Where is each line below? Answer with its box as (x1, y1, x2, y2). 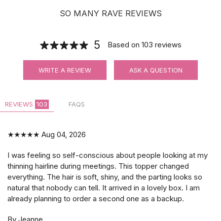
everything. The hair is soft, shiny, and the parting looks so (7, 172, 202, 182)
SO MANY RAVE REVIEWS (59, 8, 162, 19)
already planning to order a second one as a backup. (7, 194, 184, 204)
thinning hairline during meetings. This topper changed (7, 161, 189, 171)
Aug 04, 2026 (39, 130, 86, 140)
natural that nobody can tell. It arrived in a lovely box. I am (7, 183, 200, 193)
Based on (108, 39, 142, 49)
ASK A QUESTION (129, 66, 183, 74)
